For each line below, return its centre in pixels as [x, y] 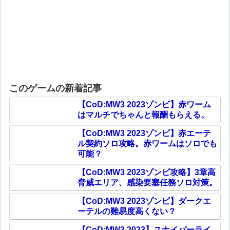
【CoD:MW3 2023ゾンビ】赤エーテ [144, 133]
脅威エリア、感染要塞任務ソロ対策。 [147, 182]
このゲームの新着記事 [56, 88]
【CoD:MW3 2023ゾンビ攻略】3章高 [146, 172]
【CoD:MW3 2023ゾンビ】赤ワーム [144, 104]
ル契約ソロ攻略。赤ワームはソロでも [147, 143]
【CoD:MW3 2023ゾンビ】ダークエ [144, 201]
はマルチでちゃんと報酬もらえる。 [143, 114]
